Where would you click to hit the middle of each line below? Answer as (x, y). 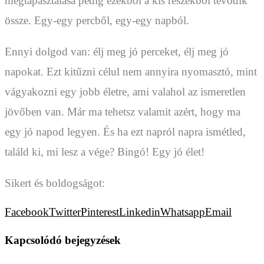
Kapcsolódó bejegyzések (63, 240)
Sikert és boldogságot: (55, 183)
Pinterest (100, 212)
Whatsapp (183, 212)
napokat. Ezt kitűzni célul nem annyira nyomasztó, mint (131, 72)
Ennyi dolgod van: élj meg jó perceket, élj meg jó (117, 52)
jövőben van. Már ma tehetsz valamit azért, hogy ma (123, 112)
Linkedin (140, 212)
